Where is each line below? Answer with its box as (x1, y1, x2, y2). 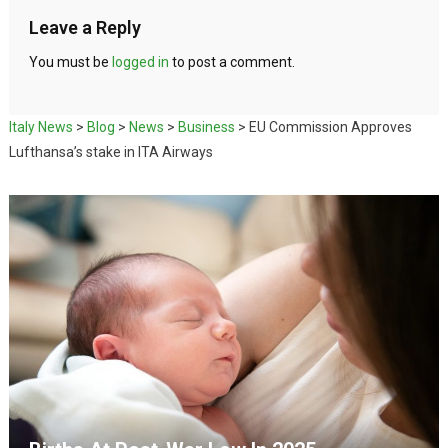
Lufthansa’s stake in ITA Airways (8, 143, 213, 160)
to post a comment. (168, 53, 295, 70)
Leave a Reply (28, 16, 141, 38)
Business (177, 118, 235, 135)
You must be (28, 53, 112, 70)
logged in (111, 53, 169, 70)
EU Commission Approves (248, 118, 412, 135)
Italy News (8, 118, 73, 135)
